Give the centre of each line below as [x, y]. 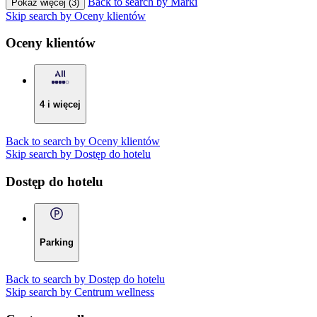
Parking [57, 242]
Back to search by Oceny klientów [83, 142]
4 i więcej [60, 104]
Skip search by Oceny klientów [76, 16]
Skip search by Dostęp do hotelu [78, 154]
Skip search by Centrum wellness [80, 292]
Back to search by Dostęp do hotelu [85, 279]
